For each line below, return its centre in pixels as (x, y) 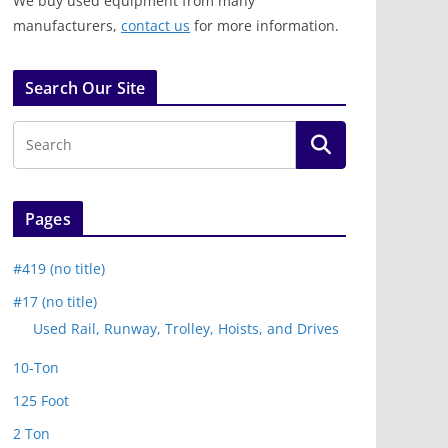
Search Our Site (85, 88)
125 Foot (41, 401)
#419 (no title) (59, 269)
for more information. (264, 26)
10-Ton (36, 368)
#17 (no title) (55, 302)
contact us (155, 26)
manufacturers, (67, 26)
